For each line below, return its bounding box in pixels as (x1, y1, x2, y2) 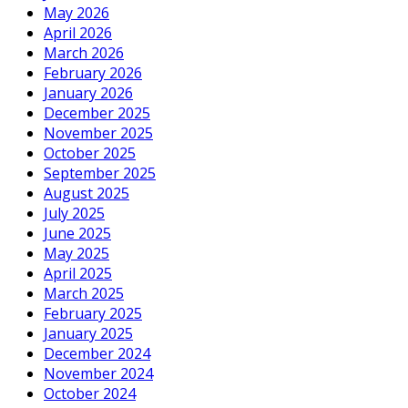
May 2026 (44, 2, 109, 23)
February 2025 (44, 302, 142, 323)
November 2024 (44, 362, 153, 383)
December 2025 (44, 102, 150, 123)
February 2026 (44, 62, 142, 83)
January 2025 (44, 322, 133, 343)
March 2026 (44, 42, 124, 63)
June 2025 (44, 222, 111, 243)
